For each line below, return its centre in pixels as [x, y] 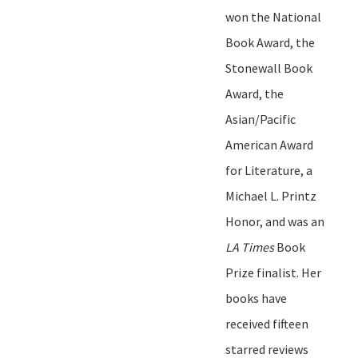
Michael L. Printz [271, 195]
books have [256, 298]
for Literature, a [269, 170]
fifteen [290, 323]
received [249, 323]
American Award [269, 144]
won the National [273, 16]
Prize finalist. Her [273, 272]
